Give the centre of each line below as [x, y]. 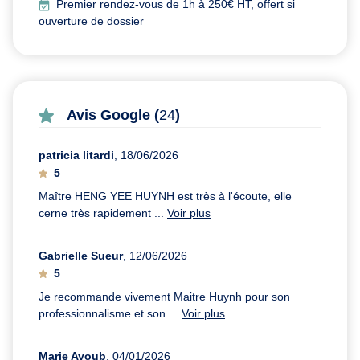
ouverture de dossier [91, 21]
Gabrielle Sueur [81, 256]
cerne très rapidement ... [103, 213]
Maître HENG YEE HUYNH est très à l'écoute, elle [165, 196]
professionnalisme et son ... [110, 314]
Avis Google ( [113, 115]
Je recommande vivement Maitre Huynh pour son [164, 297]
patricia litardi [76, 155]
